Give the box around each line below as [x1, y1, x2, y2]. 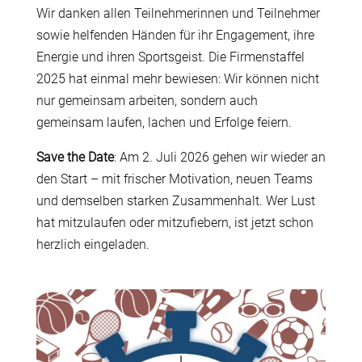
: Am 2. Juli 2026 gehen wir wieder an [113, 149, 326, 165]
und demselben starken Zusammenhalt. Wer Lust [36, 192, 315, 208]
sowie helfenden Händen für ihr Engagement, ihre [36, 27, 314, 43]
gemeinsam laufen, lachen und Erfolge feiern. [36, 114, 292, 130]
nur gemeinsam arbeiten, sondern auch [36, 92, 258, 108]
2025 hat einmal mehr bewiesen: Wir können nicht [36, 70, 319, 86]
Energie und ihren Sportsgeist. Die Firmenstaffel [36, 48, 305, 65]
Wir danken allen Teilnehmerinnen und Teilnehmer [36, 5, 320, 21]
